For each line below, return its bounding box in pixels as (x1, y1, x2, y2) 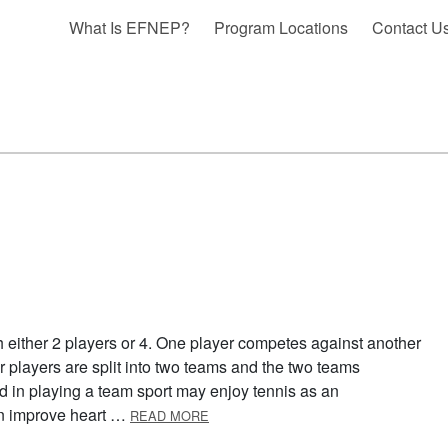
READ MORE (130, 406, 209, 426)
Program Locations (214, 16, 349, 39)
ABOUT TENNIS (208, 402, 305, 422)
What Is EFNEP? (69, 16, 191, 39)
